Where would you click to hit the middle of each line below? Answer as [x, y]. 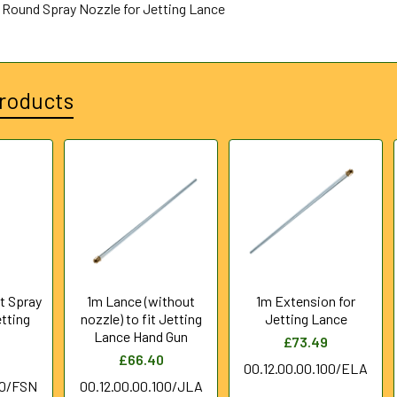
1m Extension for [306, 301]
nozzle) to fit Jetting [141, 319]
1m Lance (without [141, 301]
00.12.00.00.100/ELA [306, 368]
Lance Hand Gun [141, 336]
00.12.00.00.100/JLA [141, 386]
